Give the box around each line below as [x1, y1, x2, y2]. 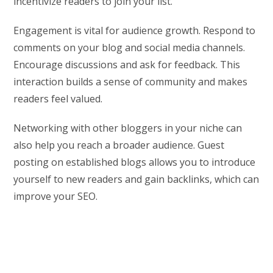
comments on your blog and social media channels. [13, 40, 246, 54]
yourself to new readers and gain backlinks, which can [13, 172, 260, 186]
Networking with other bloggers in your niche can [13, 121, 243, 135]
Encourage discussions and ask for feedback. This [13, 57, 241, 71]
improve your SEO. [13, 189, 98, 203]
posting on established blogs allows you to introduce [13, 155, 256, 169]
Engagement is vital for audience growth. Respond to [13, 23, 256, 37]
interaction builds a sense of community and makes [13, 74, 248, 88]
